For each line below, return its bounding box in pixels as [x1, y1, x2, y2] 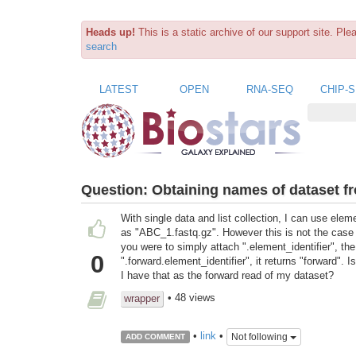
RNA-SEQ [246, 83, 293, 95]
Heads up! [86, 26, 135, 38]
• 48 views [168, 292, 215, 304]
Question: [81, 181, 152, 198]
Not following [230, 331, 290, 342]
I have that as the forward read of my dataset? [121, 269, 334, 282]
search [86, 41, 117, 52]
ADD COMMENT [125, 332, 185, 342]
